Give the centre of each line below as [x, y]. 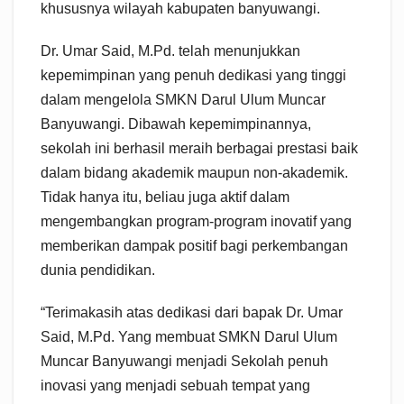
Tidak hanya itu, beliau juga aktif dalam [165, 197]
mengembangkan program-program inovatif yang [196, 222]
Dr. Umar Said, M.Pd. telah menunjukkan [170, 51]
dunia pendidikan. [98, 271]
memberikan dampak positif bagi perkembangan [194, 246]
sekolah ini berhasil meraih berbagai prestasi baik [199, 149]
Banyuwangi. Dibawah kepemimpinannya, [176, 124]
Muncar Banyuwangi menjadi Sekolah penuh [184, 362]
